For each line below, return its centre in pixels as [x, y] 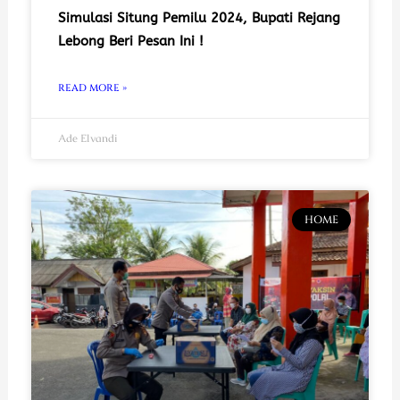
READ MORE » [92, 87]
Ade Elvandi [87, 138]
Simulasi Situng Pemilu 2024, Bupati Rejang [199, 17]
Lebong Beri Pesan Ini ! [130, 41]
